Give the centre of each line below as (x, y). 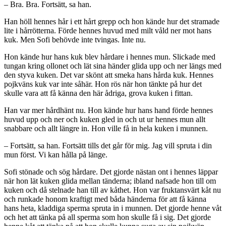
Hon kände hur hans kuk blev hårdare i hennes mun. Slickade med (110, 57)
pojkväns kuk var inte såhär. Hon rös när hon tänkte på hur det (103, 84)
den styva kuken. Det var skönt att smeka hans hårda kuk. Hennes (109, 75)
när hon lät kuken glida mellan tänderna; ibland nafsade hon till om (110, 181)
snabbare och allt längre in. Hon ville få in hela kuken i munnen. (106, 129)
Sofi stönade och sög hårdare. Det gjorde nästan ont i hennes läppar (111, 172)
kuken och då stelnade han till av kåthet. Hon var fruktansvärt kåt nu (112, 190)
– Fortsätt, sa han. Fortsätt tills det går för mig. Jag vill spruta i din (108, 146)
